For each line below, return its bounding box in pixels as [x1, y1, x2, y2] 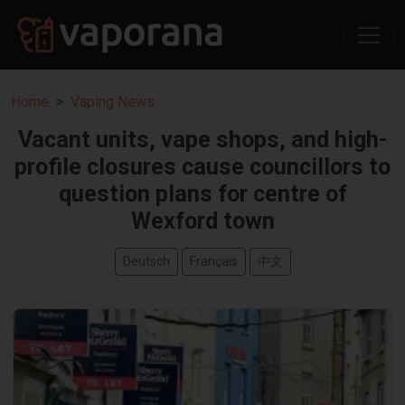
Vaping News [71, 93, 155, 111]
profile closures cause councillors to [14, 154, 391, 181]
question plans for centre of [58, 181, 347, 208]
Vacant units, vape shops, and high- [17, 127, 388, 154]
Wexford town [130, 208, 275, 235]
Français [189, 254, 238, 269]
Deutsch [122, 254, 170, 269]
